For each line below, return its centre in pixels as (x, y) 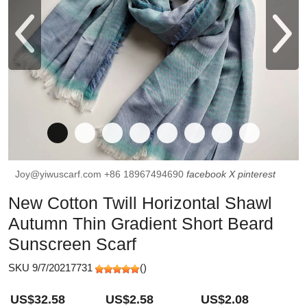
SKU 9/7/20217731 (52, 268)
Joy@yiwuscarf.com (60, 174)
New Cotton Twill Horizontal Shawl (140, 203)
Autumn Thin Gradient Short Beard (141, 223)
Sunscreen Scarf (72, 244)
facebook (206, 174)
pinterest (257, 174)
